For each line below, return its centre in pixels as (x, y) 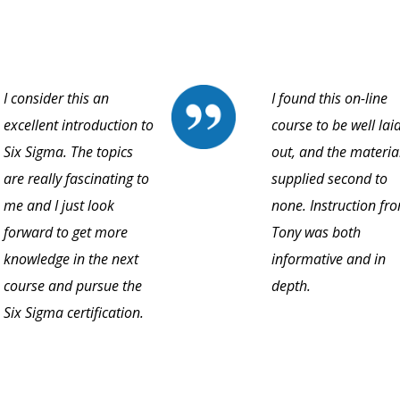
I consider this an (56, 99)
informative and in (329, 259)
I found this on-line (329, 99)
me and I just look (59, 206)
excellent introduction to (79, 125)
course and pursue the (73, 286)
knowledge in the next (71, 259)
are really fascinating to (76, 179)
